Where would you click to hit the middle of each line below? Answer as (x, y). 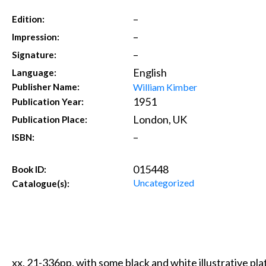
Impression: (36, 37)
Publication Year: (48, 101)
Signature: (34, 54)
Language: (34, 72)
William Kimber (165, 87)
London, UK (160, 119)
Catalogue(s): (41, 183)
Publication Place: (50, 119)
